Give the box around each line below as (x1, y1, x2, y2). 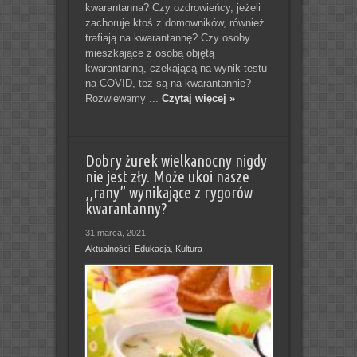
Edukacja (134, 243, 171, 253)
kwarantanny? (84, 199, 167, 218)
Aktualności (84, 243, 130, 253)
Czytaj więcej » (161, 92, 235, 104)
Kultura (175, 243, 202, 253)
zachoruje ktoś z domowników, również (84, 16, 265, 29)
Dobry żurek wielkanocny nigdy (84, 151, 267, 170)
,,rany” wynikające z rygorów (84, 183, 253, 202)
